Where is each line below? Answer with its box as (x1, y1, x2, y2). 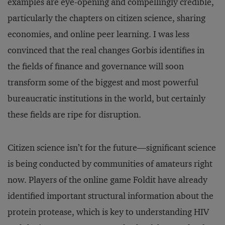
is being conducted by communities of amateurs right (8, 158, 212, 169)
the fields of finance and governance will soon (8, 61, 184, 72)
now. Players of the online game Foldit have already (8, 174, 207, 185)
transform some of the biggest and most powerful (8, 77, 198, 88)
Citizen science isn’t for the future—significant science (8, 142, 216, 153)
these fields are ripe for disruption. (8, 109, 141, 120)
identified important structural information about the (8, 190, 213, 201)
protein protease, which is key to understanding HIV (8, 206, 209, 217)
